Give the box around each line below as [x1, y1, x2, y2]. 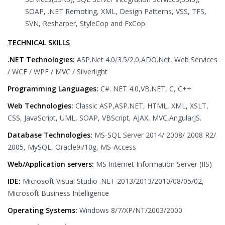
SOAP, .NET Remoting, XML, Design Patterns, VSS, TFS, [25, 7, 206, 16]
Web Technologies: [8, 101, 75, 110]
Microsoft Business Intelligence [8, 188, 109, 198]
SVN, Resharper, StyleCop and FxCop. [25, 19, 147, 28]
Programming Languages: [8, 84, 100, 93]
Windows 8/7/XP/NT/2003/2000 [79, 205, 182, 215]
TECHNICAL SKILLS [8, 38, 70, 47]
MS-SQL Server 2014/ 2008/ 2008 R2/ [94, 130, 216, 140]
